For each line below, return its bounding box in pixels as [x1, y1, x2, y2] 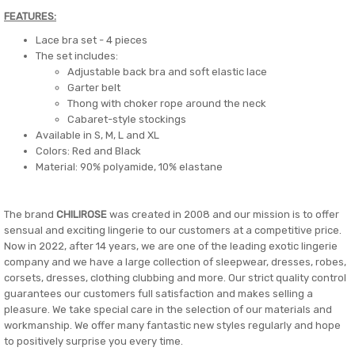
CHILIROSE [56, 208, 109, 220]
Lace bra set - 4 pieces [36, 34, 147, 46]
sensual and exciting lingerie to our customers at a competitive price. [4, 224, 342, 236]
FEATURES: [4, 10, 56, 22]
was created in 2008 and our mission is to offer [109, 208, 339, 220]
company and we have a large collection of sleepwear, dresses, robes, [4, 256, 346, 268]
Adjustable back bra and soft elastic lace [67, 66, 267, 78]
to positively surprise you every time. [4, 335, 183, 347]
